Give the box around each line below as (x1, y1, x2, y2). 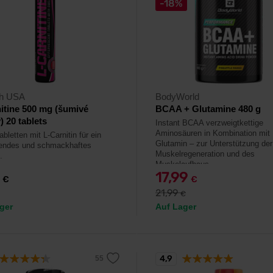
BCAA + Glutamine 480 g (155, 104, 261, 114)
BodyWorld (155, 91, 199, 102)
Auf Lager (155, 202, 196, 211)
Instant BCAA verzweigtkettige (155, 118, 263, 127)
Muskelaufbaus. (155, 160, 211, 169)
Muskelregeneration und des (155, 149, 255, 158)
